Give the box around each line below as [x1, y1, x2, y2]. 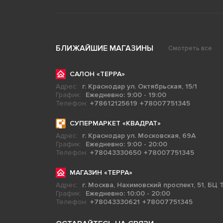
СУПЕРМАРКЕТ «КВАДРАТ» [69, 119, 161, 127]
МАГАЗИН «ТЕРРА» [69, 168, 132, 177]
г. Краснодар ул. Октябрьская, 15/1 [82, 82, 197, 91]
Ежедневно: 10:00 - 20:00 [85, 189, 170, 198]
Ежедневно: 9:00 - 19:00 [85, 91, 166, 99]
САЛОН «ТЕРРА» [69, 70, 125, 78]
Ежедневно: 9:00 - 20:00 [85, 140, 167, 148]
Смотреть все [168, 44, 212, 52]
